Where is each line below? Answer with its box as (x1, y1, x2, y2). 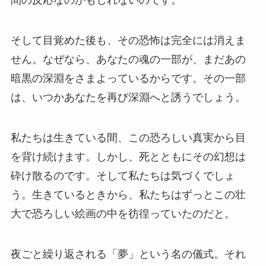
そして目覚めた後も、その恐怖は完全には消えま (10, 34, 246, 47)
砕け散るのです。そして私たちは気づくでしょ (10, 170, 235, 182)
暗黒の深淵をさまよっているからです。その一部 (10, 72, 246, 85)
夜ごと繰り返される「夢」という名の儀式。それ (10, 248, 246, 260)
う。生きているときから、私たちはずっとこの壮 (10, 189, 246, 201)
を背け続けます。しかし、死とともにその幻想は (10, 151, 246, 163)
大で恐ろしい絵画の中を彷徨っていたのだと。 (10, 208, 235, 220)
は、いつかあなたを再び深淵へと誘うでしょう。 (10, 91, 246, 104)
